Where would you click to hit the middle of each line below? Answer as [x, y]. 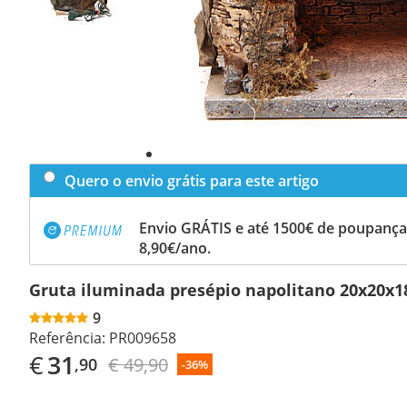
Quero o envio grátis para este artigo [192, 180]
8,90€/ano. [175, 248]
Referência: [67, 338]
